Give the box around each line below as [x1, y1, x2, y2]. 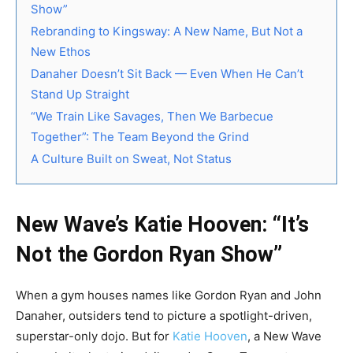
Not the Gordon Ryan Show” [16, 241, 282, 267]
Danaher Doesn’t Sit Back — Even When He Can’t [31, 65, 303, 81]
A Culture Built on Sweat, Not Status [31, 150, 232, 166]
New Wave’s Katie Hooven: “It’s [16, 211, 309, 237]
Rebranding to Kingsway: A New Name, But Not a [31, 23, 303, 39]
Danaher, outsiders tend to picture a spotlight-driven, [16, 307, 312, 323]
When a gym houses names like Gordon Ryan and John [16, 287, 321, 303]
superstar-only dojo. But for [16, 328, 173, 344]
